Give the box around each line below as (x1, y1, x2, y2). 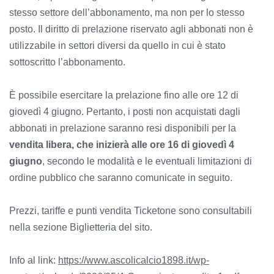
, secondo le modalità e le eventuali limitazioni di (42, 155, 252, 166)
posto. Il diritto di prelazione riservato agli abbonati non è (9, 23, 253, 34)
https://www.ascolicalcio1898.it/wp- (58, 254, 209, 265)
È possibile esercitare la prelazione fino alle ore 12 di (9, 89, 239, 100)
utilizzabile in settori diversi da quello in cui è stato (9, 40, 226, 51)
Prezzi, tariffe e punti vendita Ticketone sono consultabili (9, 205, 252, 216)
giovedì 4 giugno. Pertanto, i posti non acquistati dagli (9, 106, 240, 117)
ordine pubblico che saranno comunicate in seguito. (9, 172, 232, 183)
